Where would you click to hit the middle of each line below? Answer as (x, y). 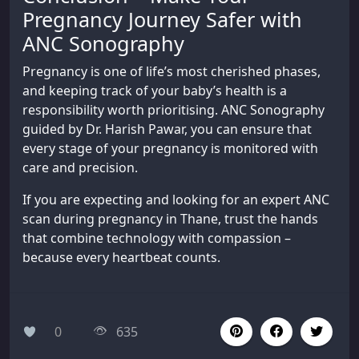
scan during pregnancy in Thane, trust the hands (170, 218)
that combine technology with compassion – (157, 238)
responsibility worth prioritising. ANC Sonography (173, 109)
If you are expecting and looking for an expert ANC (176, 199)
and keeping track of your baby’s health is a (155, 90)
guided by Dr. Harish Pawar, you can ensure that (167, 129)
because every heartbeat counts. (121, 257)
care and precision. (80, 167)
